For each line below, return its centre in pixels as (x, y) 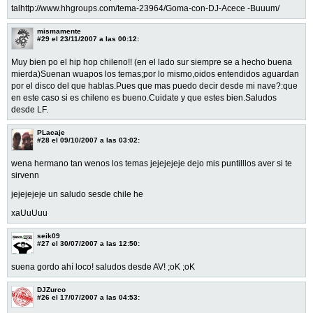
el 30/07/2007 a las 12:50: (95, 243)
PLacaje (51, 132)
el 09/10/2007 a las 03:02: (95, 140)
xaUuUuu (29, 213)
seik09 (49, 235)
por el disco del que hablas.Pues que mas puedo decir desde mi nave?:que (154, 86)
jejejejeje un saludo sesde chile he (77, 194)
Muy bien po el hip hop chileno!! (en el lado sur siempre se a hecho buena (152, 62)
